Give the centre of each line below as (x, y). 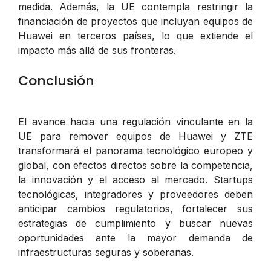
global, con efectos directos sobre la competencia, (135, 165)
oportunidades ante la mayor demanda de (135, 237)
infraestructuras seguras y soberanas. (106, 252)
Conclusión (56, 80)
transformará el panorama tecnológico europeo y (135, 150)
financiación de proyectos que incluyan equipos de (135, 21)
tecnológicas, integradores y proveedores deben (135, 194)
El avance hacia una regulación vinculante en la (135, 121)
